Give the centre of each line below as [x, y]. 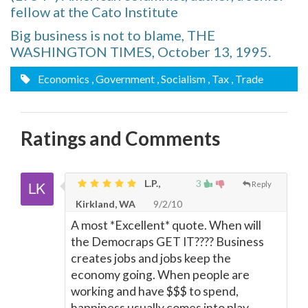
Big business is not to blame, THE [113, 35]
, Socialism [181, 79]
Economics [63, 79]
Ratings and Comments [120, 138]
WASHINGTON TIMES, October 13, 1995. [141, 52]
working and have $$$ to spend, [155, 291]
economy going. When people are [160, 275]
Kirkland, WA [106, 204]
